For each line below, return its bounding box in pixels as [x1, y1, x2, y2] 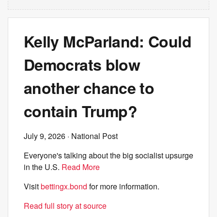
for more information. [87, 181, 159, 192]
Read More [62, 161, 100, 172]
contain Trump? [24, 100, 138, 122]
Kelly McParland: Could [24, 30, 191, 52]
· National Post [65, 130, 118, 141]
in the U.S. [24, 161, 62, 172]
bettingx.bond [41, 181, 87, 192]
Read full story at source [24, 200, 107, 211]
